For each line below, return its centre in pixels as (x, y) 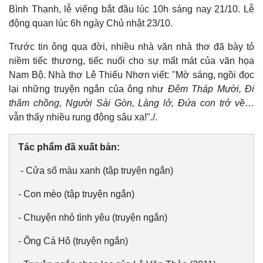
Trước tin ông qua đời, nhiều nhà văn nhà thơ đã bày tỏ (131, 47)
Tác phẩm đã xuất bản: (70, 147)
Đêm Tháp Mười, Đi (211, 89)
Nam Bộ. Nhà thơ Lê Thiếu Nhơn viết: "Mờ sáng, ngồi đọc (131, 75)
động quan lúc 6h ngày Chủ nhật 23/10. (91, 23)
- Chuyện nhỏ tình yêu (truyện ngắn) (94, 218)
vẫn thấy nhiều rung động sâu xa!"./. (83, 117)
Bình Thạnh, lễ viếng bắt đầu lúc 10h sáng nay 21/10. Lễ (131, 9)
